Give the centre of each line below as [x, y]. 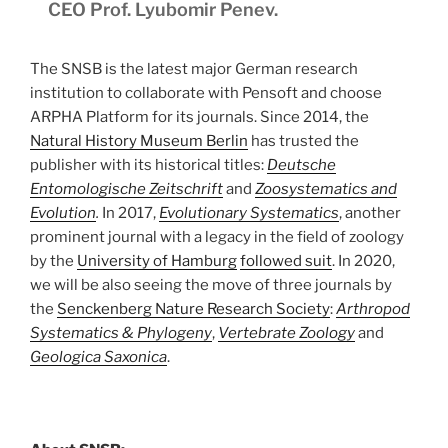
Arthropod [373, 308]
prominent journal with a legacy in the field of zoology [217, 236]
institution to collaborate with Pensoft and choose [206, 92]
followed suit [286, 260]
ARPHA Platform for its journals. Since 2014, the [199, 116]
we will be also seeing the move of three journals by [211, 284]
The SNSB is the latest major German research [194, 68]
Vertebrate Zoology [286, 332]
